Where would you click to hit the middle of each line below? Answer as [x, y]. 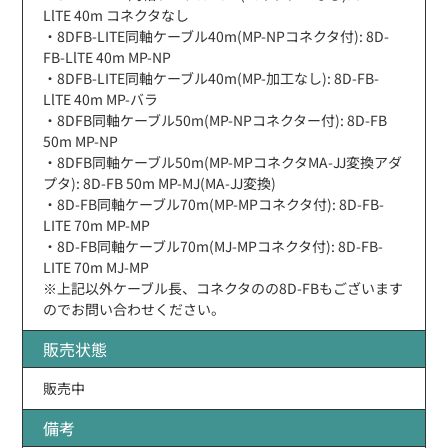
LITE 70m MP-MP [97, 224]
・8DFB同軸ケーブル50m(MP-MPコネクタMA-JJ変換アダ [223, 161]
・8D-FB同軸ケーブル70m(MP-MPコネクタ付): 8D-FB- [214, 203]
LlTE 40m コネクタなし [116, 14]
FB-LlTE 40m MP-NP [107, 56]
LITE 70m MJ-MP [96, 266]
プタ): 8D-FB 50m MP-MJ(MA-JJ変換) [160, 182]
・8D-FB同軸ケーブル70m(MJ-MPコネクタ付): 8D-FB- [213, 245]
